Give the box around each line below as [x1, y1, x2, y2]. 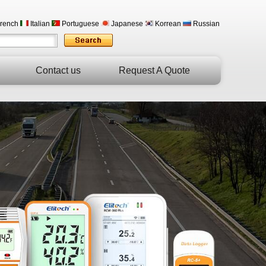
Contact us [35, 65, 81, 75]
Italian [28, 20, 50, 28]
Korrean [153, 20, 181, 28]
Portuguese [60, 20, 99, 28]
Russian [191, 20, 220, 28]
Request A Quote [118, 65, 190, 75]
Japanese [109, 20, 143, 28]
